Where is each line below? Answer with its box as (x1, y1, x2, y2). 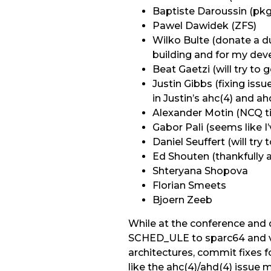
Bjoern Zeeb (152, 194, 212, 206)
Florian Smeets (152, 180, 226, 191)
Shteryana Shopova (152, 165, 248, 177)
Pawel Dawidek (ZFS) (152, 20, 256, 31)
